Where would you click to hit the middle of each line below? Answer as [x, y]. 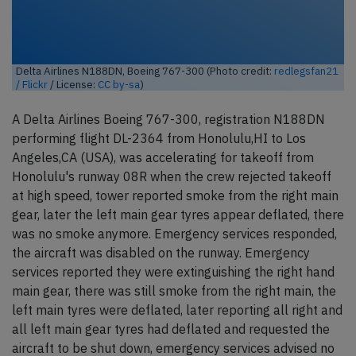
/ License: [73, 85]
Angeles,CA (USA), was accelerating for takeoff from [163, 158]
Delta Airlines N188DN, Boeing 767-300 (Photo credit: [145, 71]
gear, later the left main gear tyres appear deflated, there [178, 215]
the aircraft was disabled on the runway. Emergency [161, 253]
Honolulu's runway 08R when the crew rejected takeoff [172, 177]
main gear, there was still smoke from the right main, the [174, 291]
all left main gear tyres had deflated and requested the [171, 329]
